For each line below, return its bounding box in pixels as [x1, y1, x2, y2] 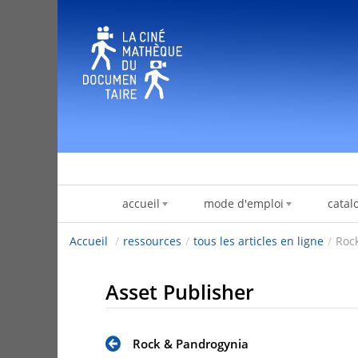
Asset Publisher [105, 278, 254, 306]
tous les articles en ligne [193, 233, 324, 249]
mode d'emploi [203, 196, 284, 212]
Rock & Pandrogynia [132, 335, 249, 352]
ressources [123, 233, 181, 249]
